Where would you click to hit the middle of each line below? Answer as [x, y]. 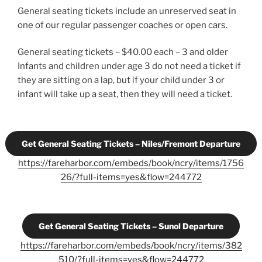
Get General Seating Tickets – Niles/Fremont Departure [131, 143]
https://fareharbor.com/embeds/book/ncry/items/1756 [131, 163]
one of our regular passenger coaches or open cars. [123, 25]
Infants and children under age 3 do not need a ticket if [129, 66]
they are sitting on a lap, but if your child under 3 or [121, 80]
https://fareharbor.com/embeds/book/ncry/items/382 [131, 245]
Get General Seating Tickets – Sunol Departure [131, 226]
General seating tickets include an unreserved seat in [127, 11]
